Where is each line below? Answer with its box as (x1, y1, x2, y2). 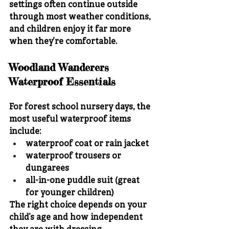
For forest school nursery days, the (9, 102, 152, 112)
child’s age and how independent (9, 212, 145, 223)
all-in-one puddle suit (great (26, 175, 142, 186)
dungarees (26, 163, 69, 174)
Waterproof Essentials (9, 75, 116, 88)
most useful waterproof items (9, 114, 133, 125)
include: (9, 126, 41, 137)
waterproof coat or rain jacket (26, 139, 149, 149)
